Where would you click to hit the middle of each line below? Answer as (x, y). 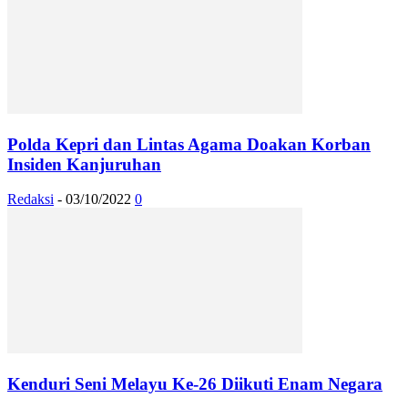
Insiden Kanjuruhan (84, 164)
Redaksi (31, 199)
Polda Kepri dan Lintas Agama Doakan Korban (189, 144)
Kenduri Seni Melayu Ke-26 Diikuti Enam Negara (195, 383)
